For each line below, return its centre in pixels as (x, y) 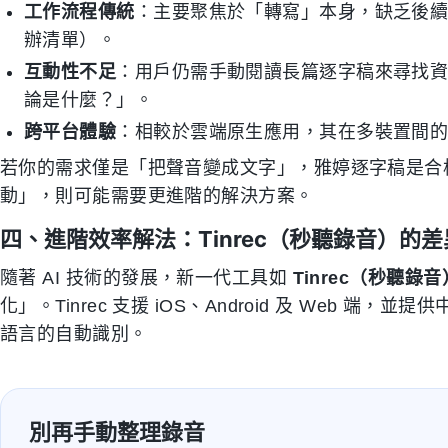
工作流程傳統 (79, 12)
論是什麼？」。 (89, 100)
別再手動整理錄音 (117, 432)
